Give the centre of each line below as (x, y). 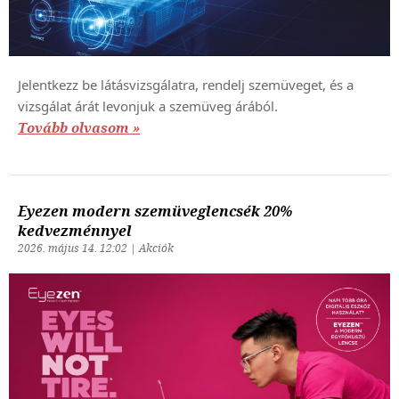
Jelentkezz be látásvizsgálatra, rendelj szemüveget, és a (186, 84)
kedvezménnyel (75, 231)
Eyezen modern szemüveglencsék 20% (155, 211)
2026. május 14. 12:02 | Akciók (96, 248)
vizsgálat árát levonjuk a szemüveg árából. (148, 106)
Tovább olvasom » (79, 128)
